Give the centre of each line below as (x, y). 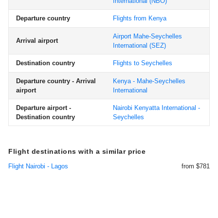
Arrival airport (37, 41)
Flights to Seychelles (143, 63)
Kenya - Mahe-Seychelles (149, 81)
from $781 (196, 166)
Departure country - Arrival (56, 81)
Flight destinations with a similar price (77, 151)
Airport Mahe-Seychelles (147, 36)
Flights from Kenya (140, 18)
